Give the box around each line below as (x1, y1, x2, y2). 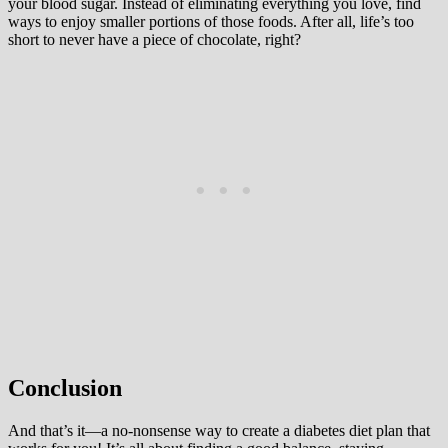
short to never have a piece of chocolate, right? (8, 31, 301, 49)
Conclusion (8, 375, 122, 402)
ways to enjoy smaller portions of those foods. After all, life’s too (8, 13, 414, 31)
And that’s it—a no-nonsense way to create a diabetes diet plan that (8, 422, 430, 439)
